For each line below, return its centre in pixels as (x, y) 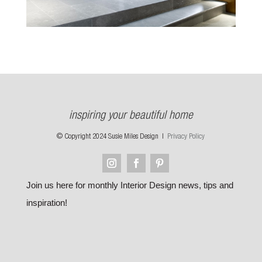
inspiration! (46, 202)
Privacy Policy (186, 137)
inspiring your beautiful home (131, 116)
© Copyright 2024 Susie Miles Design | (112, 137)
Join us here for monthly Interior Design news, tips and (130, 185)
